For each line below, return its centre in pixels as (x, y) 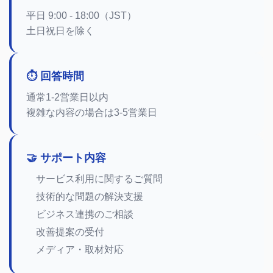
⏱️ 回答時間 (55, 76)
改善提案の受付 (70, 232)
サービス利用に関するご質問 (99, 179)
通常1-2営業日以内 (67, 97)
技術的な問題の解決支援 (90, 197)
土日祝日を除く (60, 31)
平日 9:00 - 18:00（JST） (81, 16)
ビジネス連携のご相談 (85, 214)
